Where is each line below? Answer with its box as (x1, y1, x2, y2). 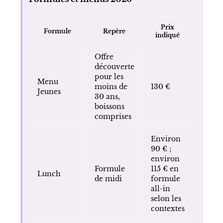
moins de (94, 82, 127, 91)
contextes (150, 204, 185, 213)
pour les (94, 72, 123, 81)
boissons (94, 102, 124, 111)
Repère (103, 27, 126, 35)
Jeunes (37, 87, 61, 96)
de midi (94, 174, 122, 183)
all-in (150, 184, 170, 193)
